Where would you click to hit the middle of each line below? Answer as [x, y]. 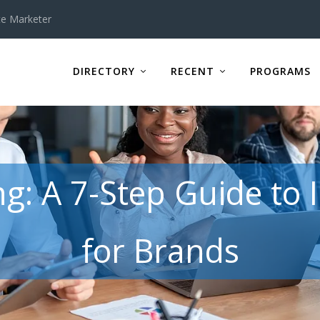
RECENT [192, 71]
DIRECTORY [104, 71]
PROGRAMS [280, 71]
